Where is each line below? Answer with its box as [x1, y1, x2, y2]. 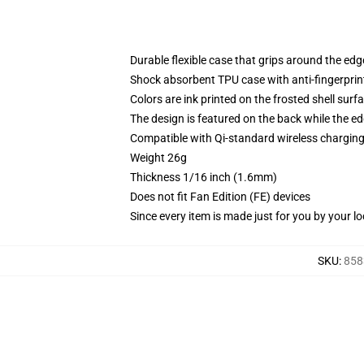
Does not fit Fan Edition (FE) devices [130, 190, 310, 203]
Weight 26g [130, 151, 187, 164]
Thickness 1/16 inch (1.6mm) [130, 171, 277, 184]
